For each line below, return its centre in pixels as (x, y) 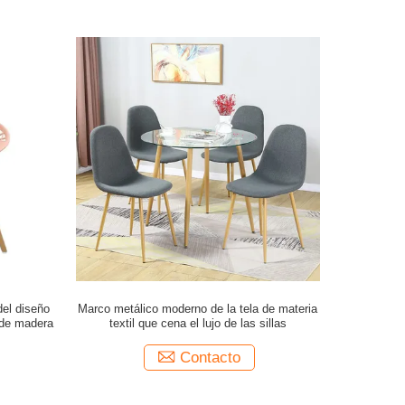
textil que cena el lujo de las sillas (198, 323)
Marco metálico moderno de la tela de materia (198, 309)
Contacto (210, 358)
